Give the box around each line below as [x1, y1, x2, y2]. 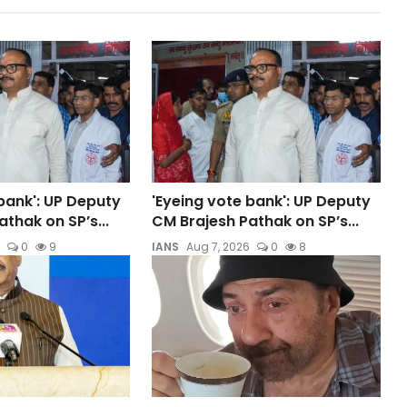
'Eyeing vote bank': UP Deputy [152, 190, 372, 212]
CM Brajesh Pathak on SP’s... [152, 210, 360, 232]
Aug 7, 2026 [186, 238, 251, 254]
